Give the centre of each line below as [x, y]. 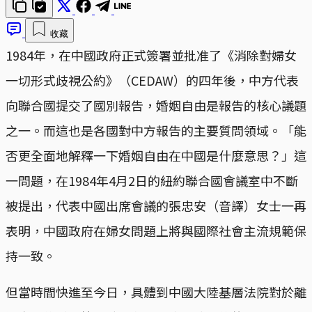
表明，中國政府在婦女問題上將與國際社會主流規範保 [156, 230]
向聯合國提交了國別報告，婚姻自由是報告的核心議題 [156, 105]
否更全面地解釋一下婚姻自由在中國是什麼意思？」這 [156, 155]
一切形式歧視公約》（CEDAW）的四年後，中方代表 [152, 80]
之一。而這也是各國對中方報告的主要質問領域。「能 [156, 130]
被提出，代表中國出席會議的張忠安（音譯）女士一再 [156, 205]
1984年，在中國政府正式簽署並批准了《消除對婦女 [151, 55]
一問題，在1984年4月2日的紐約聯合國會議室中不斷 [152, 180]
